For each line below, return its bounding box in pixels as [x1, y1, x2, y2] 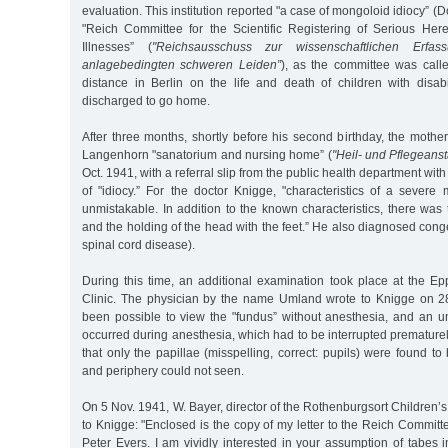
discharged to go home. [82, 93, 210, 108]
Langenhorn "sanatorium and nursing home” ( [82, 147, 332, 162]
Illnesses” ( [82, 39, 152, 54]
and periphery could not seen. [82, 363, 244, 378]
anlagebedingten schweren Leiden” [82, 57, 281, 72]
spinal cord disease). [82, 237, 195, 252]
